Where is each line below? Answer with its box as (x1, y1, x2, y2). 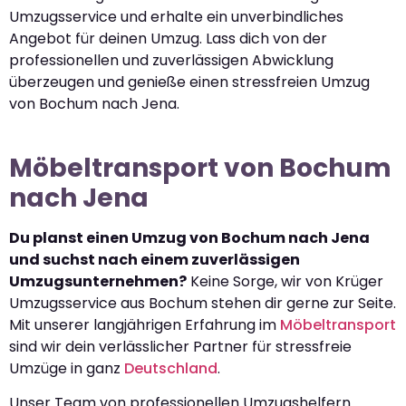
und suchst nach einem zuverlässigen (9, 248, 300, 270)
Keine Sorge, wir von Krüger (187, 270, 383, 292)
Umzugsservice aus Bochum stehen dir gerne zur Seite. (9, 292, 396, 314)
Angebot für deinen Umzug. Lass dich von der (9, 27, 327, 49)
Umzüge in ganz (9, 357, 124, 379)
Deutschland (124, 357, 217, 379)
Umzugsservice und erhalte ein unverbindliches (9, 5, 343, 27)
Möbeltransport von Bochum (9, 150, 391, 186)
